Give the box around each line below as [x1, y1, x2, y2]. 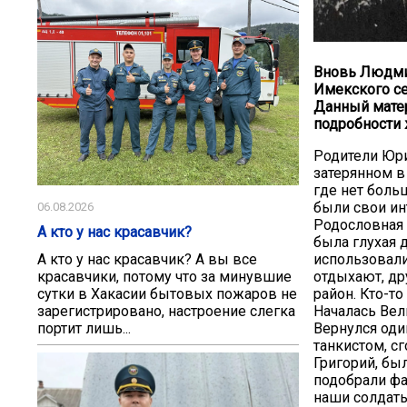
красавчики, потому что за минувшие [37, 267, 292, 285]
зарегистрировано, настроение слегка [37, 302, 295, 320]
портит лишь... [37, 319, 131, 337]
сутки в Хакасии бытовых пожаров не [37, 284, 297, 303]
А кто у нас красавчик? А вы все [37, 250, 257, 268]
